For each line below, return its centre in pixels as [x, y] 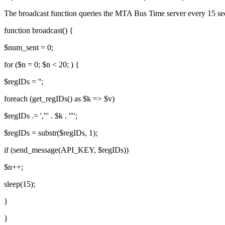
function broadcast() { [39, 30]
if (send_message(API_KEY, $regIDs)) [66, 150]
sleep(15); [20, 184]
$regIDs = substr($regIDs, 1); [51, 133]
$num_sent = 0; [29, 47]
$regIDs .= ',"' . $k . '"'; [41, 116]
